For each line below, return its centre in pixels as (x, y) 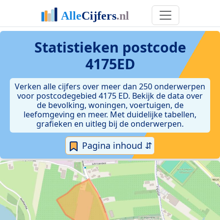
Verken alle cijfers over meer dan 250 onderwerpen (110, 86)
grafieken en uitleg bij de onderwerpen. (110, 124)
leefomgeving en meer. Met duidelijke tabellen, (110, 114)
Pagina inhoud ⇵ (116, 145)
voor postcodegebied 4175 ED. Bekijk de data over (110, 96)
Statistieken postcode (110, 47)
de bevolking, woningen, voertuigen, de (110, 105)
